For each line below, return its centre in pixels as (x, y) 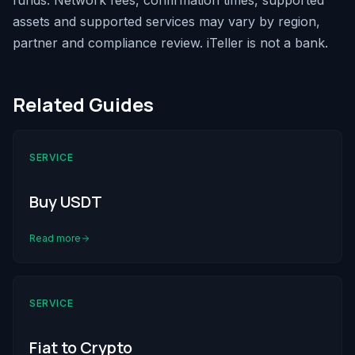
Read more (55, 239)
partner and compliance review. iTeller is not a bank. (170, 43)
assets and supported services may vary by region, (166, 22)
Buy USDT (66, 202)
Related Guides (83, 105)
